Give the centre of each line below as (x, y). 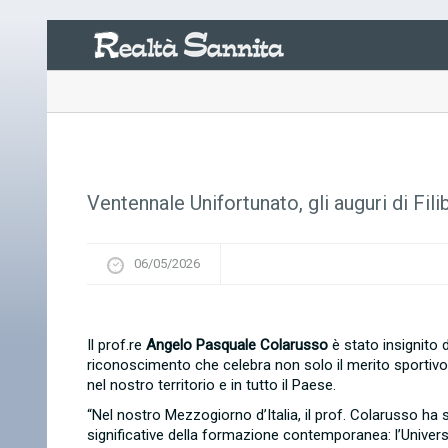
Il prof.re (114, 345)
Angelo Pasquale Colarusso (237, 345)
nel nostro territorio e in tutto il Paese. (211, 385)
